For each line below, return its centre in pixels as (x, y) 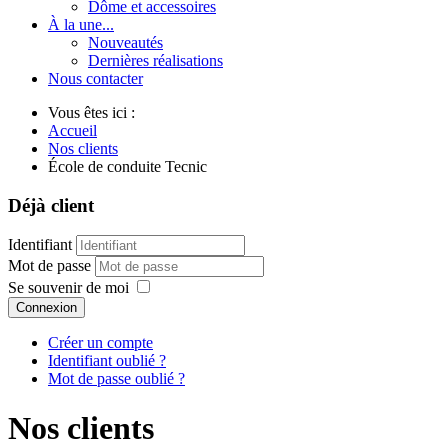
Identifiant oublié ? (107, 361)
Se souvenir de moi (68, 288)
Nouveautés (125, 42)
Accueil (72, 130)
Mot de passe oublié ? (116, 379)
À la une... (81, 24)
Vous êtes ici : (95, 112)
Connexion (46, 308)
